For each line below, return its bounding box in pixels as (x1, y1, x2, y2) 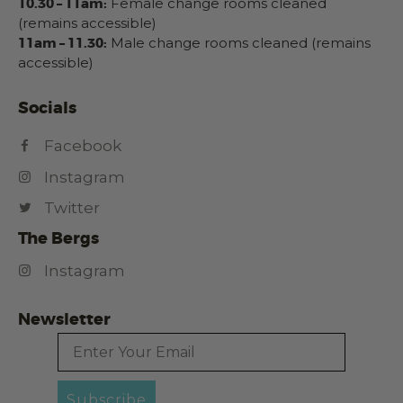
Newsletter (18, 309, 111, 331)
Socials (18, 97, 76, 120)
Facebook (43, 137, 121, 155)
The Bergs (18, 228, 99, 250)
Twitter (43, 199, 100, 218)
